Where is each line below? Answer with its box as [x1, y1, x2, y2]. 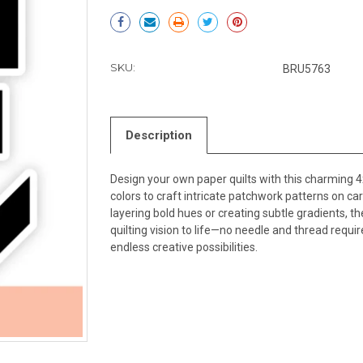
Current [110, 4, 152, 18]
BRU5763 [283, 62, 331, 75]
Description [126, 127, 193, 143]
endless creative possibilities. [110, 240, 258, 254]
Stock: [110, 19, 145, 33]
